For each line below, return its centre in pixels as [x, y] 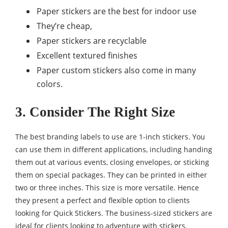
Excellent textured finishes [87, 56]
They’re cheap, [64, 26]
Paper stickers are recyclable [92, 41]
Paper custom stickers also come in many [116, 70]
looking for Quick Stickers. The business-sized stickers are [114, 213]
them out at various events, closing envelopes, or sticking [112, 162]
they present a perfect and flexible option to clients [103, 201]
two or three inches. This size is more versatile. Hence [107, 188]
